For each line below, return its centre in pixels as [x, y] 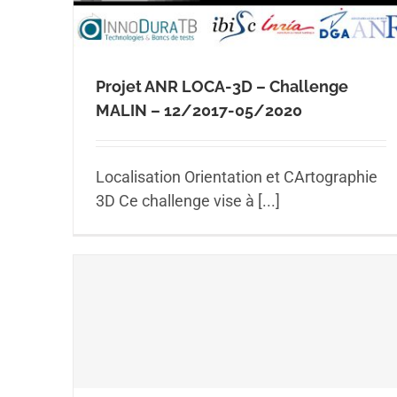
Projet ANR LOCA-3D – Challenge [222, 86]
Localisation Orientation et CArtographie [237, 176]
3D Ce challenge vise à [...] [188, 200]
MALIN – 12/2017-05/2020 [199, 110]
